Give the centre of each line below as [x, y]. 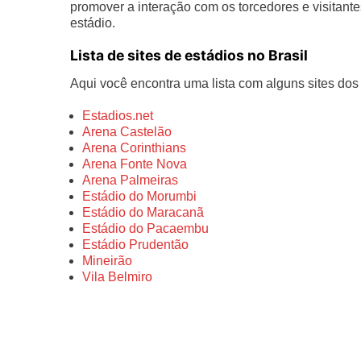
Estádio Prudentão [135, 244]
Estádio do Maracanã [143, 212]
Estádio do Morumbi [139, 196]
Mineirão [107, 260]
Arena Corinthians [134, 147]
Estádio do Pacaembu [145, 228]
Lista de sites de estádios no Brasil [189, 55]
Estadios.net [118, 115]
